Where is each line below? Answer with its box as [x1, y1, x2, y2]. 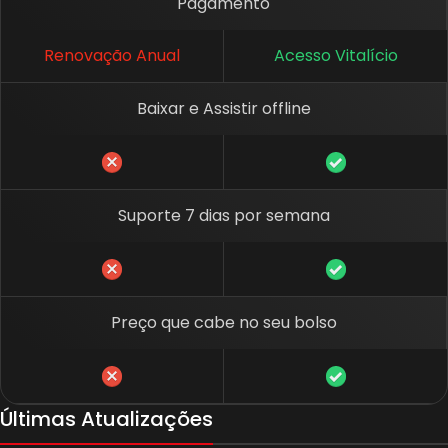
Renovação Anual [44, 43, 180, 67]
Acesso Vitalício [273, 43, 398, 67]
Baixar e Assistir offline [136, 96, 311, 120]
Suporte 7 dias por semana [117, 203, 330, 227]
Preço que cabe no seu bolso [110, 310, 337, 334]
